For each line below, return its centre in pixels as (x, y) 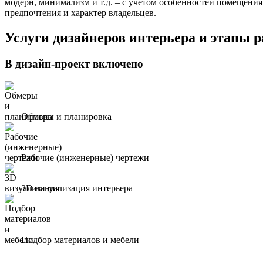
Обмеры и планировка (64, 117)
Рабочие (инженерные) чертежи (83, 158)
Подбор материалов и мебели (78, 240)
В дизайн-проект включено (74, 63)
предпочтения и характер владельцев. (80, 12)
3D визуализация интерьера (75, 188)
